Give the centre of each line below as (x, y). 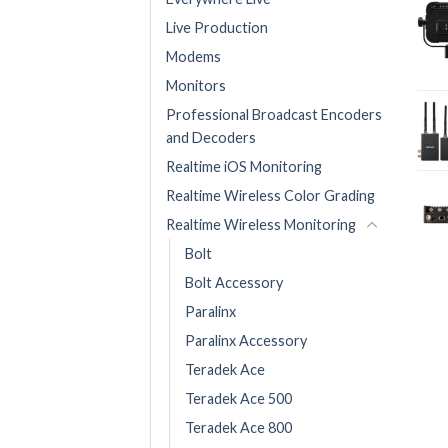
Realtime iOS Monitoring (244, 167)
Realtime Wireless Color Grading (270, 196)
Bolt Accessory (234, 283)
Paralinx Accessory (246, 341)
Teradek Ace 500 (238, 399)
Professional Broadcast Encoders (274, 115)
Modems (193, 57)
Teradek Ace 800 (238, 428)
